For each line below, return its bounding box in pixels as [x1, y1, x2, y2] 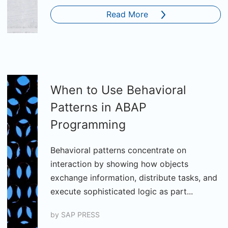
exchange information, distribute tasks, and [50, 173, 217, 183]
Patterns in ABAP [50, 100, 147, 115]
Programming [50, 118, 126, 132]
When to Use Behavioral [50, 83, 186, 97]
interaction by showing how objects [50, 159, 188, 169]
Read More [106, 9, 148, 19]
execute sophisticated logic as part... [50, 186, 193, 196]
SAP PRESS [61, 210, 100, 219]
